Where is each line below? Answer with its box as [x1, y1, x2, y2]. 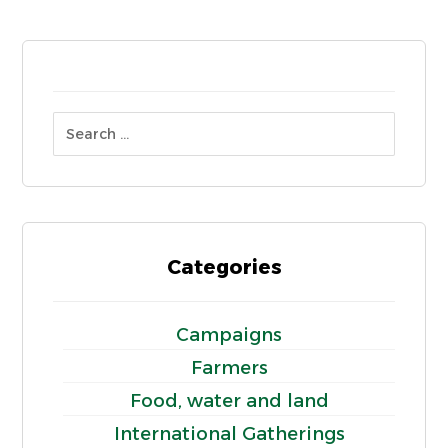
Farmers [190, 356, 268, 379]
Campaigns [176, 323, 282, 346]
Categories [166, 254, 282, 279]
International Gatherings [113, 422, 345, 445]
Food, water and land [129, 389, 329, 412]
